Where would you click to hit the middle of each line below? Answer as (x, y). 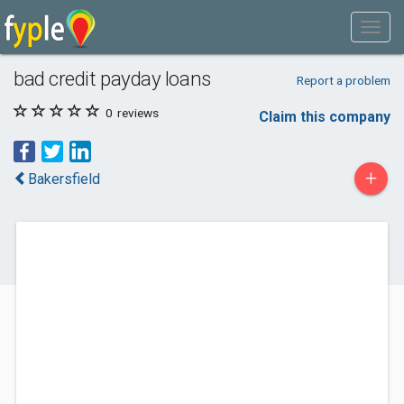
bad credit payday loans (112, 78)
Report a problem (343, 80)
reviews (137, 113)
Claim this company (325, 117)
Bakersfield (64, 179)
